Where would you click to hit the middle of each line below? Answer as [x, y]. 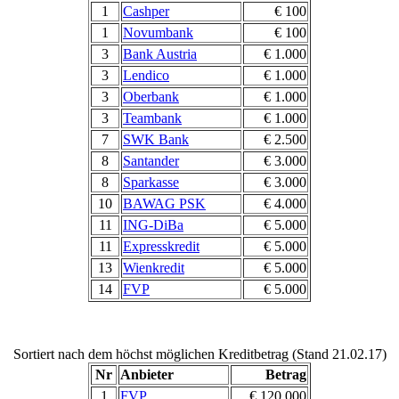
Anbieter [147, 374]
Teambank [152, 118]
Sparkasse [151, 182]
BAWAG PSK [164, 203]
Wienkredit [154, 267]
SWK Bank [156, 139]
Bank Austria [160, 53]
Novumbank [158, 32]
